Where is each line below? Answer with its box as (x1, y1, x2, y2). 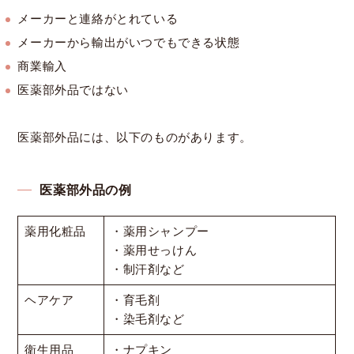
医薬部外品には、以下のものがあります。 (17, 130, 252, 144)
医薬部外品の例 (40, 183, 132, 197)
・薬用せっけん (110, 243, 198, 257)
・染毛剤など (110, 312, 185, 326)
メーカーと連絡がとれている (17, 12, 179, 25)
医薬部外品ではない (17, 83, 129, 96)
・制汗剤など (110, 262, 185, 276)
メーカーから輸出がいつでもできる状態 (17, 36, 240, 49)
